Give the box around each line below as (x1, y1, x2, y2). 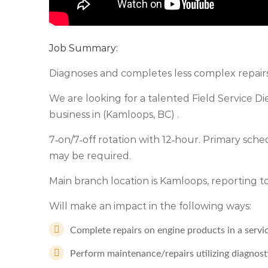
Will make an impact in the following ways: (49, 200, 251, 212)
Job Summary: (49, 42, 118, 54)
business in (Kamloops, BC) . (49, 109, 179, 120)
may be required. (49, 150, 131, 162)
